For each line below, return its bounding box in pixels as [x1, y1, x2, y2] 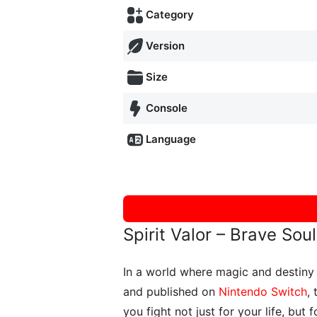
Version [146, 38, 185, 52]
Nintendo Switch [218, 284, 307, 299]
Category [146, 7, 195, 21]
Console [146, 100, 188, 115]
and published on [122, 284, 219, 299]
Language [146, 132, 197, 146]
